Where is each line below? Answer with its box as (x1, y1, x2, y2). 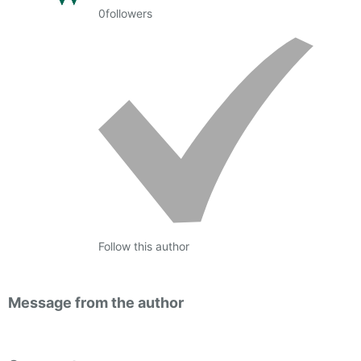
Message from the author (8, 294, 184, 312)
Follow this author (98, 239, 189, 254)
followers (105, 6, 152, 21)
